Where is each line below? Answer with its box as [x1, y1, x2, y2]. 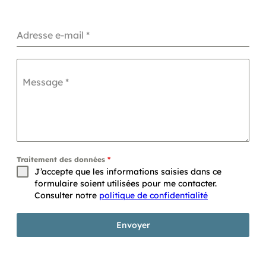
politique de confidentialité [99, 190, 208, 201]
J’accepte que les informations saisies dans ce [34, 166, 221, 178]
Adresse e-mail [17, 29, 86, 42]
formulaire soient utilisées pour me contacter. [34, 178, 217, 189]
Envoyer [116, 220, 150, 231]
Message [23, 76, 65, 88]
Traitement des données [17, 155, 107, 164]
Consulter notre [34, 190, 99, 201]
